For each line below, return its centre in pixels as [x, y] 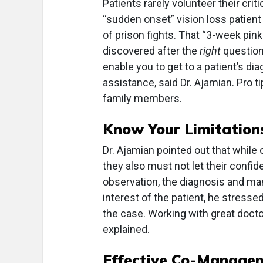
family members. [142, 99]
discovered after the [151, 51]
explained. [126, 230]
